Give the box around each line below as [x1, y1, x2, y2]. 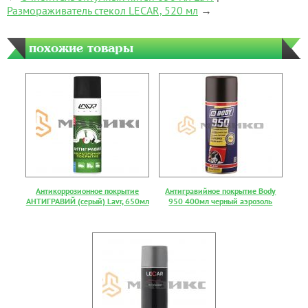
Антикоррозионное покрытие [36, 186, 140, 197]
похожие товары [29, 40, 133, 56]
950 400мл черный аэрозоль [168, 196, 273, 207]
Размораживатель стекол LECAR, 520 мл [7, 3, 198, 18]
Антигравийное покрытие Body [165, 186, 276, 197]
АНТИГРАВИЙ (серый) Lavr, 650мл [25, 196, 149, 207]
